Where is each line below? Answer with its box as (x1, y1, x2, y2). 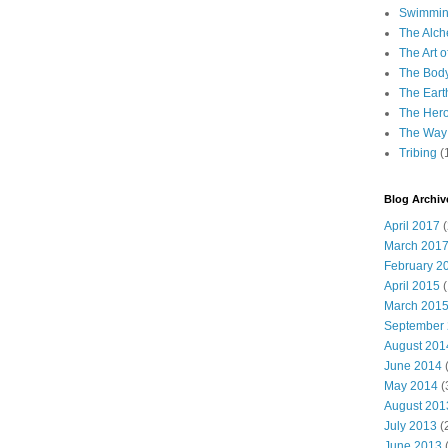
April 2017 (384, 219, 440, 234)
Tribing (399, 146, 437, 161)
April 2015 (384, 279, 440, 294)
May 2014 (384, 379, 438, 394)
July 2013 (384, 419, 437, 434)
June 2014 (384, 359, 442, 374)
